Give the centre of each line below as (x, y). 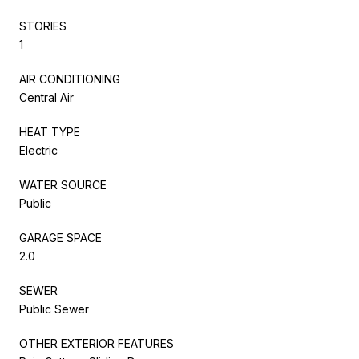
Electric (38, 150)
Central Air (46, 97)
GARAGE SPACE (61, 237)
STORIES (43, 26)
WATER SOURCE (63, 184)
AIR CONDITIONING (70, 79)
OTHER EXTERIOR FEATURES (97, 343)
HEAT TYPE (50, 131)
